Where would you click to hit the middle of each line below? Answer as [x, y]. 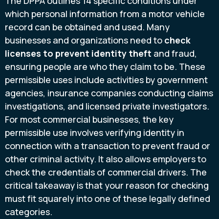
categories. [29, 211]
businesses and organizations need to [85, 40]
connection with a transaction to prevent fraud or [108, 145]
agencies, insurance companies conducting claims [109, 93]
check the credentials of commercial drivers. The [106, 172]
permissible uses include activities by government [106, 79]
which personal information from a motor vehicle [105, 13]
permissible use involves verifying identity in [95, 132]
